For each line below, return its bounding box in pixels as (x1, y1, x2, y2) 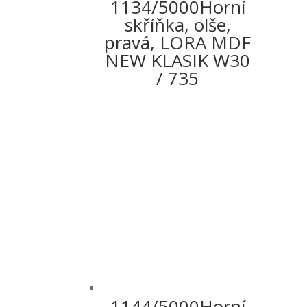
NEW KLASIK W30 (105, 48, 251, 73)
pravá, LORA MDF (104, 30, 251, 56)
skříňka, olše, (124, 12, 231, 38)
